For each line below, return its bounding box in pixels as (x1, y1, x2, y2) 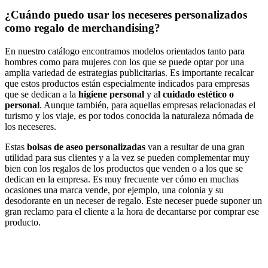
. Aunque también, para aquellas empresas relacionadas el (39, 99, 255, 110)
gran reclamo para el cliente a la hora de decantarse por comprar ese (5, 206, 259, 217)
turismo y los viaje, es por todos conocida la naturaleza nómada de (5, 110, 254, 121)
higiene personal (76, 89, 147, 99)
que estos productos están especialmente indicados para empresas (5, 78, 249, 89)
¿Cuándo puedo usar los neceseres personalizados (5, 8, 247, 22)
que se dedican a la (5, 89, 76, 99)
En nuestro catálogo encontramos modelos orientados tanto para (5, 45, 245, 56)
